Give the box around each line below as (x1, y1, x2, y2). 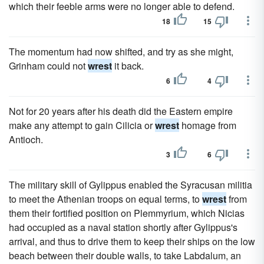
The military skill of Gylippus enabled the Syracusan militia (9, 178, 252, 192)
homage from (179, 118, 236, 132)
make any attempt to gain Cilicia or (9, 118, 155, 132)
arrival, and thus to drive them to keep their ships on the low (9, 235, 255, 248)
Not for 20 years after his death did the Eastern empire (9, 104, 233, 118)
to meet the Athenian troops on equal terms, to (9, 192, 202, 206)
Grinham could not (9, 59, 88, 72)
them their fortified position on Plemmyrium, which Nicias (9, 206, 245, 220)
